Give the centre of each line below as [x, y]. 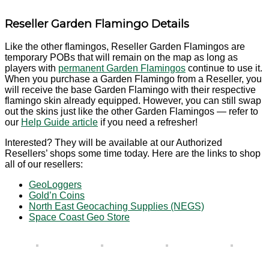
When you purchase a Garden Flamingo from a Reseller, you [133, 79]
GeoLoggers [55, 185]
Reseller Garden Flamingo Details [97, 23]
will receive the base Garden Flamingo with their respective [130, 90]
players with [32, 68]
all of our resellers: [44, 165]
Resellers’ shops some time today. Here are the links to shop [133, 154]
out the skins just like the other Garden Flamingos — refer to [131, 112]
